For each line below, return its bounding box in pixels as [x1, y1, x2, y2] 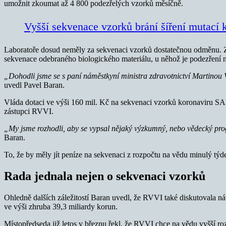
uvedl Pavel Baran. [4, 80, 65, 89]
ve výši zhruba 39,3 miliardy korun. [4, 202, 118, 211]
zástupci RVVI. [4, 106, 53, 116]
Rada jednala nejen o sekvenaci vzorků [4, 169, 205, 183]
